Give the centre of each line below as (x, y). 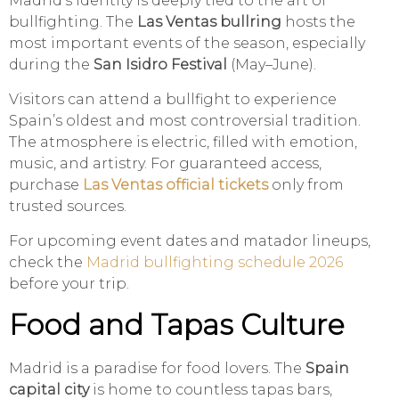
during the (51, 65)
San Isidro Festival (160, 65)
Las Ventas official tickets (175, 185)
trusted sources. (68, 207)
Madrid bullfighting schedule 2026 (215, 263)
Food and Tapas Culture (177, 325)
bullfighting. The (73, 22)
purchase (46, 185)
